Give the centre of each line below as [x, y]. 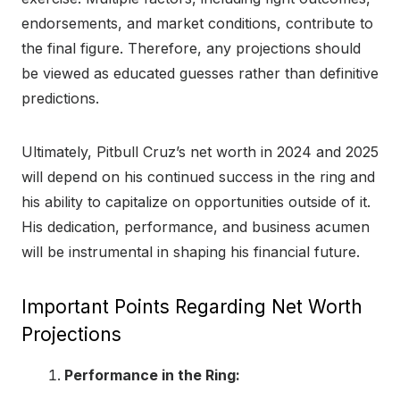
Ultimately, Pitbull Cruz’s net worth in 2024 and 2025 [200, 151]
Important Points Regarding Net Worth [192, 306]
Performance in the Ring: [152, 375]
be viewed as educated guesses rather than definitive [200, 73]
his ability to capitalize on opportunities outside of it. [196, 201]
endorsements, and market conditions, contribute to [197, 23]
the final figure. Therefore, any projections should [191, 48]
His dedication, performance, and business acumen [196, 226]
